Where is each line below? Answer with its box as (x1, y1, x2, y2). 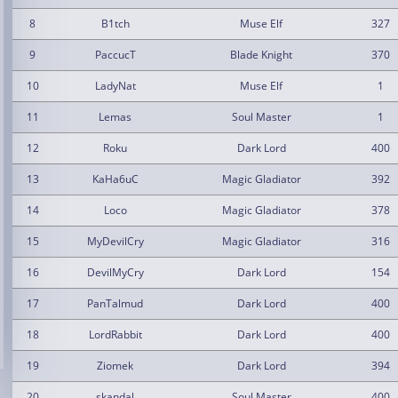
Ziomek (97, 358, 133, 373)
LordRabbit (88, 327, 142, 342)
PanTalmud (87, 296, 143, 311)
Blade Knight (230, 47, 292, 62)
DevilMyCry (86, 265, 144, 280)
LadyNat (94, 78, 136, 93)
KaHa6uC (92, 171, 139, 187)
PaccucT (94, 47, 136, 62)
